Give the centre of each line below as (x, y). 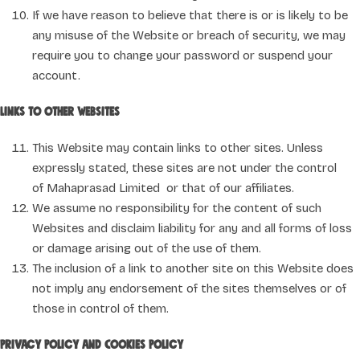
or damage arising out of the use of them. (147, 248)
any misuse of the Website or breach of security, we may (189, 36)
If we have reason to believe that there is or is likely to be (190, 16)
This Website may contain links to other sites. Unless (178, 147)
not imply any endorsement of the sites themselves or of (189, 288)
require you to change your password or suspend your (182, 56)
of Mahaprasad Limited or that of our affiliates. (163, 188)
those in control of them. (100, 308)
